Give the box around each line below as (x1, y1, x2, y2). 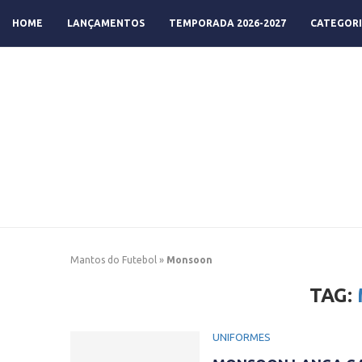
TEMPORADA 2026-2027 (169, 18, 286, 28)
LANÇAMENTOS (67, 18, 145, 28)
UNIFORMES (213, 331, 271, 343)
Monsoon (166, 255, 213, 265)
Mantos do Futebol (70, 255, 157, 265)
